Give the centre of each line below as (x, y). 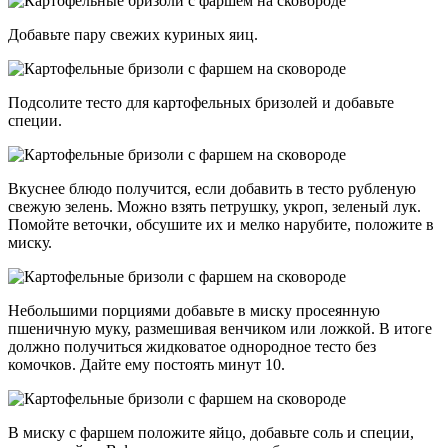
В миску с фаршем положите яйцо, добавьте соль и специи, (211, 432)
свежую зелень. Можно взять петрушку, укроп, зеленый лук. (214, 206)
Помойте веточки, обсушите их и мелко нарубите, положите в (221, 224)
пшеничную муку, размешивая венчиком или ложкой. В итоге (220, 328)
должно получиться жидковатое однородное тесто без (192, 346)
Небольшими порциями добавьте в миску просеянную (194, 310)
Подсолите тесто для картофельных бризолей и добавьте (201, 102)
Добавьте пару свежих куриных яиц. (133, 34)
